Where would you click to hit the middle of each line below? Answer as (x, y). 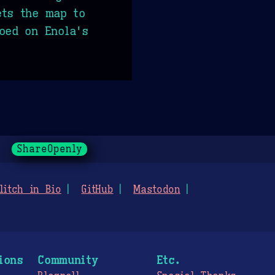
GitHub (97, 189)
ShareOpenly (49, 149)
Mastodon (157, 189)
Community (68, 259)
